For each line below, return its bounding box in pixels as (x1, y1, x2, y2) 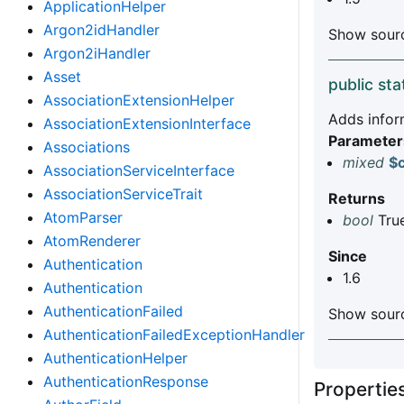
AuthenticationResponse (43, 372, 208, 390)
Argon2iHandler (43, 44, 151, 62)
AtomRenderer (43, 232, 141, 250)
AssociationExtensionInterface (43, 115, 251, 133)
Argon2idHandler (43, 21, 160, 39)
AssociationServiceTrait (43, 185, 203, 203)
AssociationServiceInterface (43, 161, 234, 179)
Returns (328, 189, 385, 208)
